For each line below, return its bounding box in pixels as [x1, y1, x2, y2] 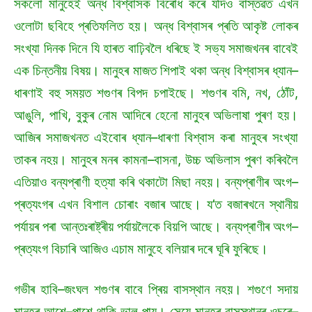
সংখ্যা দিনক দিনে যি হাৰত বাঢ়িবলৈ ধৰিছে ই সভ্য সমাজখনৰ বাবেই [14, 40, 298, 57]
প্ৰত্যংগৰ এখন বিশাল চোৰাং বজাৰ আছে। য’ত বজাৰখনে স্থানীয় [14, 196, 298, 213]
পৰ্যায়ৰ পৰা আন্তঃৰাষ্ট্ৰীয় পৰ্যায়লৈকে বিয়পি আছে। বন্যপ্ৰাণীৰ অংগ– [14, 219, 298, 235]
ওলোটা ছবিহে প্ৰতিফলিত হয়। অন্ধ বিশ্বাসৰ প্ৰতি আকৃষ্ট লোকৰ [14, 18, 298, 35]
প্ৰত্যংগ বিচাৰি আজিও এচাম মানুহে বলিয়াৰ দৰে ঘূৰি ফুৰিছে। [14, 241, 268, 258]
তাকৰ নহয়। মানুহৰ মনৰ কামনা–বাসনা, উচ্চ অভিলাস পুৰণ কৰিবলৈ [14, 152, 298, 169]
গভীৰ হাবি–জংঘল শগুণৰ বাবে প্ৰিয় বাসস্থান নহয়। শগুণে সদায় [14, 281, 298, 298]
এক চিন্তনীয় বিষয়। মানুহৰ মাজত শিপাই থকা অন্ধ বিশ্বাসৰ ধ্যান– [14, 63, 298, 79]
